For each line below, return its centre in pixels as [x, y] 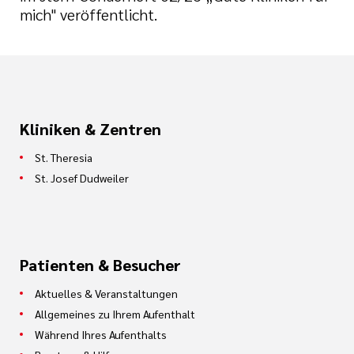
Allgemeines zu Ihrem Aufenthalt [115, 314]
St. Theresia [64, 157]
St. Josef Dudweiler [82, 178]
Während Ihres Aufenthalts [101, 334]
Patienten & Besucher [100, 265]
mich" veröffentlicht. [88, 14]
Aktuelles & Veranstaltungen [106, 293]
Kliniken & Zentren [90, 129]
